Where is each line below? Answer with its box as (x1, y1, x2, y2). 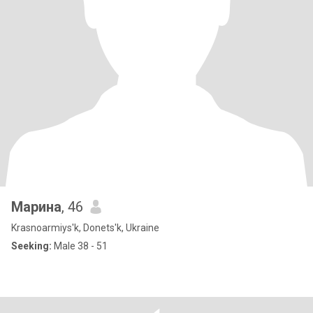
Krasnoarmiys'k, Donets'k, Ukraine (11, 222, 159, 233)
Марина (11, 198, 61, 215)
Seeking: (11, 240, 52, 252)
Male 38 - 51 (52, 240, 108, 252)
